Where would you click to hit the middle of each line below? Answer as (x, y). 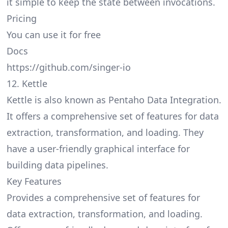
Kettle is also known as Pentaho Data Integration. (114, 100)
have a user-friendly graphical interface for (98, 149)
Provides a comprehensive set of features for (103, 198)
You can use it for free (53, 35)
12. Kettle (27, 84)
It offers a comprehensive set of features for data (112, 116)
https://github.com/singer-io (68, 67)
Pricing (21, 19)
